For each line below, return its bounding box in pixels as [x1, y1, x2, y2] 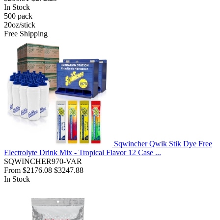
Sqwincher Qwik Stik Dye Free [114, 139, 212, 148]
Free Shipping [4, 29, 48, 38]
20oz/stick [4, 21, 35, 29]
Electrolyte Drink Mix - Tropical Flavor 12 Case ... [4, 148, 161, 157]
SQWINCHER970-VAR [4, 157, 82, 166]
